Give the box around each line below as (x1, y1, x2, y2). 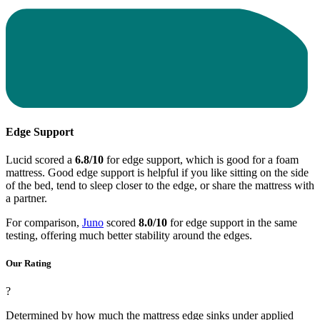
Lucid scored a (6, 154, 75, 166)
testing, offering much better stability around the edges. (6, 229, 252, 242)
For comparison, (6, 216, 82, 229)
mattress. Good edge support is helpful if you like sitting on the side (6, 166, 309, 179)
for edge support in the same (167, 216, 297, 229)
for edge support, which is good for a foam (104, 154, 299, 166)
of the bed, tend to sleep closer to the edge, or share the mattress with (6, 179, 314, 192)
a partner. (6, 192, 47, 205)
